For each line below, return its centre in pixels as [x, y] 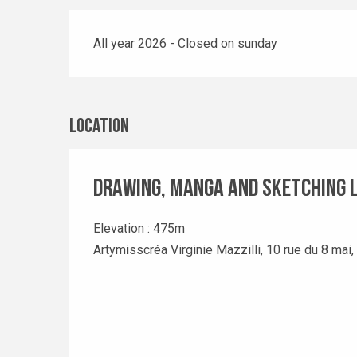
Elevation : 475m [139, 229]
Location [99, 127]
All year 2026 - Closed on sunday [186, 44]
